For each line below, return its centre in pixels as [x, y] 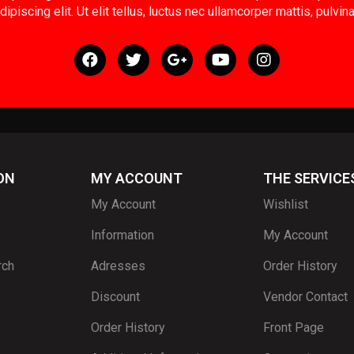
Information [122, 235]
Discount [115, 297]
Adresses [118, 266]
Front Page [294, 328]
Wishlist [286, 204]
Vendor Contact [305, 297]
